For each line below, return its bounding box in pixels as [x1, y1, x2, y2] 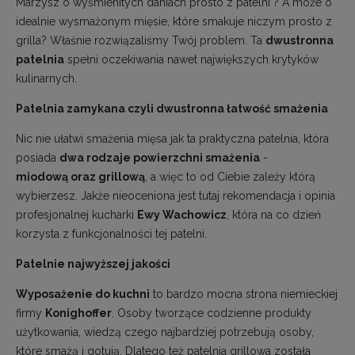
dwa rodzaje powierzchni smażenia [59, 151, 260, 164]
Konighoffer [45, 306, 112, 319]
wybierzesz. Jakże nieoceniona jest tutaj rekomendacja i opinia [16, 189, 335, 202]
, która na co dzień [227, 208, 321, 221]
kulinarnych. [16, 71, 80, 85]
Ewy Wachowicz [137, 208, 227, 221]
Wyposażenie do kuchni [16, 287, 150, 300]
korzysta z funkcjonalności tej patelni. [16, 227, 210, 240]
